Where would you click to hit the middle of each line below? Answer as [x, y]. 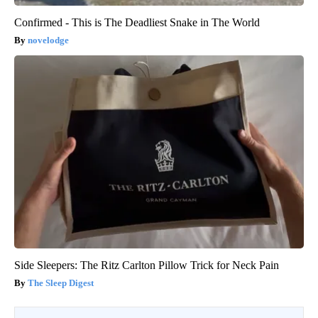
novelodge [48, 40]
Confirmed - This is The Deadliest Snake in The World [137, 23]
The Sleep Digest [61, 283]
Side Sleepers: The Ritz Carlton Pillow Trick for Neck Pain [147, 265]
